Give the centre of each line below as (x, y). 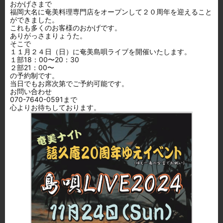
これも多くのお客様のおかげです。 (66, 28)
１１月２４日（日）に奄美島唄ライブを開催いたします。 (101, 52)
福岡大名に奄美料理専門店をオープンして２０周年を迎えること (111, 12)
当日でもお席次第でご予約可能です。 (69, 83)
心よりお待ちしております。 (55, 107)
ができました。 (34, 20)
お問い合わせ (31, 91)
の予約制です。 (34, 75)
